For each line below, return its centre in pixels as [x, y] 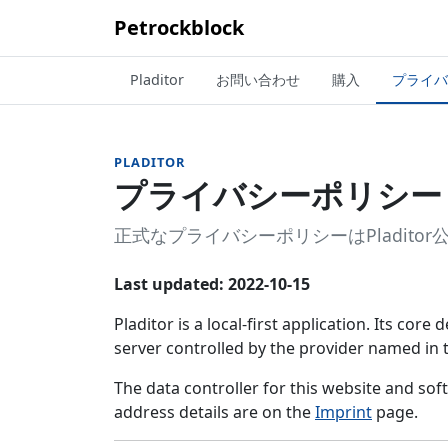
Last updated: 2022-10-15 [212, 284]
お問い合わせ [258, 79]
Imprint [343, 412]
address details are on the [214, 412]
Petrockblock [179, 27]
